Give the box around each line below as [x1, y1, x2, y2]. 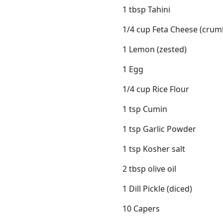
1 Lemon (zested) [122, 44, 187, 55]
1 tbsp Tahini [122, 4, 170, 15]
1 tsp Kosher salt [122, 143, 185, 155]
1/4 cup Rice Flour [122, 84, 189, 95]
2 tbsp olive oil [122, 163, 176, 175]
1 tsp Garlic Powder [122, 123, 196, 135]
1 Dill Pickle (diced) [122, 183, 192, 195]
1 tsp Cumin [122, 104, 167, 115]
